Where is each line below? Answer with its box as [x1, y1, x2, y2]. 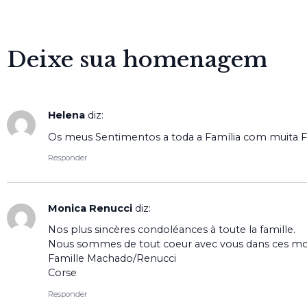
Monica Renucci [48, 202, 132, 215]
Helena [48, 109, 85, 122]
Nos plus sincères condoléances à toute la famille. [48, 223, 295, 236]
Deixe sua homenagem [7, 46, 267, 74]
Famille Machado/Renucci [48, 252, 176, 265]
